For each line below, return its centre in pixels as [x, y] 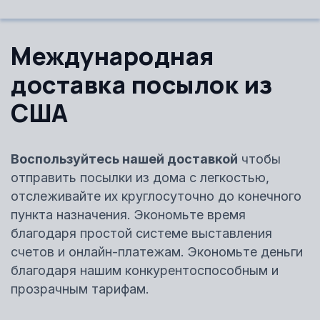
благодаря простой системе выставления [141, 233]
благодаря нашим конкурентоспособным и [145, 270]
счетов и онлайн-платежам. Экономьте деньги [157, 251]
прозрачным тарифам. [80, 289]
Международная [112, 55]
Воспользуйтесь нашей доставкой [124, 159]
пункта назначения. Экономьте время [128, 214]
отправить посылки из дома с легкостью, [140, 177]
